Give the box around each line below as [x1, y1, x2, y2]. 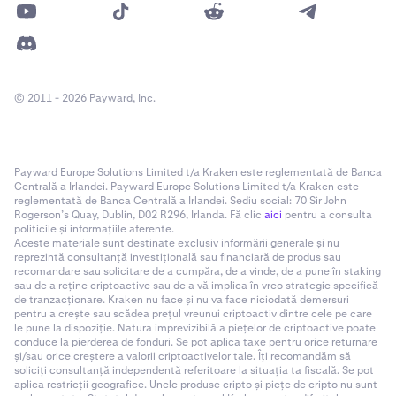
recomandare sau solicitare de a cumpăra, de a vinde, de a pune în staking [14, 263, 381, 278]
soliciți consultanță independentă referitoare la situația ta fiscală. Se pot [14, 362, 374, 377]
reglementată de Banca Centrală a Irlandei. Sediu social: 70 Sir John [14, 193, 346, 208]
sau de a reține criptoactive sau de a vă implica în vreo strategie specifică [14, 278, 378, 293]
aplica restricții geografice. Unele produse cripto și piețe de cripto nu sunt [14, 377, 377, 392]
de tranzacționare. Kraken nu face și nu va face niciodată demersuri [14, 292, 349, 307]
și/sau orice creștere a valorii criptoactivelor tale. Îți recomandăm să [14, 348, 351, 363]
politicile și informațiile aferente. [14, 221, 174, 236]
